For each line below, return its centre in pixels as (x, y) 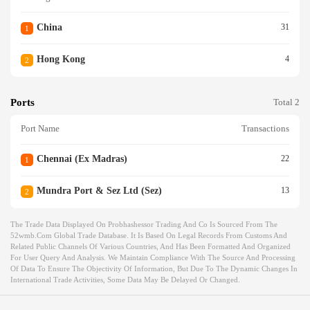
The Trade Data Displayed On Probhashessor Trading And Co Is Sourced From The (144, 224)
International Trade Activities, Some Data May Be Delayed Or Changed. (125, 279)
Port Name (40, 129)
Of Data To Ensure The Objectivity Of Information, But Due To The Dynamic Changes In (154, 268)
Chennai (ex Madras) (82, 159)
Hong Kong (61, 59)
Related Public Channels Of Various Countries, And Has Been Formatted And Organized (151, 246)
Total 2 (286, 102)
